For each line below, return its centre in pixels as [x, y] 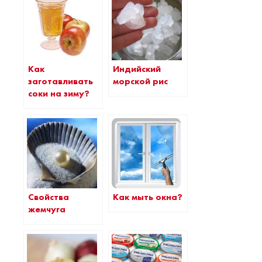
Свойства [49, 197]
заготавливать [61, 81]
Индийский [137, 69]
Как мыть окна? [148, 197]
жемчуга [47, 209]
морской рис [140, 81]
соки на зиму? [59, 94]
